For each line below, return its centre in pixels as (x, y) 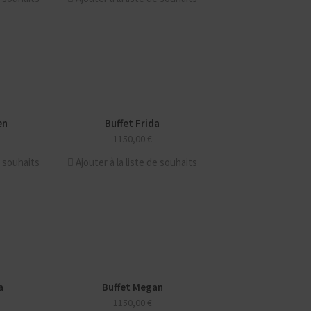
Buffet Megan (132, 287)
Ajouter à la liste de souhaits (136, 162)
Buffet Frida (132, 123)
